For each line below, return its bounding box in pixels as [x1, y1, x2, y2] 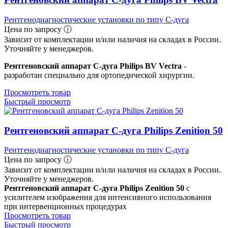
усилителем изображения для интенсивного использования [4, 193, 211, 202]
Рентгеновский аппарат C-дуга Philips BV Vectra [4, 62, 182, 70]
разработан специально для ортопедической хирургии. [4, 71, 194, 79]
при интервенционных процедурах [4, 202, 127, 211]
